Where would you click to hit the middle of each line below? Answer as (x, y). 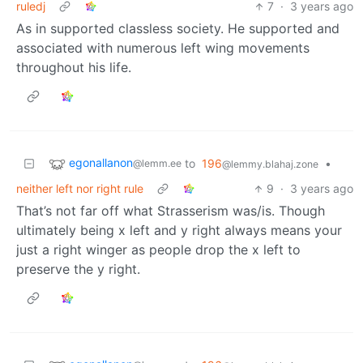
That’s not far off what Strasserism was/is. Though (171, 211)
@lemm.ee (157, 164)
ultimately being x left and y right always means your (179, 231)
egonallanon (101, 163)
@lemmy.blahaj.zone (270, 164)
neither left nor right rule (80, 189)
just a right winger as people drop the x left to (158, 250)
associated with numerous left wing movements (163, 48)
